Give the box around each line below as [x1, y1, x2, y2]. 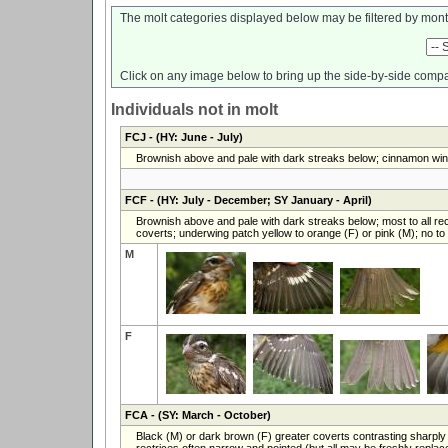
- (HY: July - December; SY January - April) [146, 193, 372, 206]
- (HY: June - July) [145, 130, 243, 143]
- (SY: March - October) [147, 408, 271, 421]
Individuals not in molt [111, 100, 278, 118]
